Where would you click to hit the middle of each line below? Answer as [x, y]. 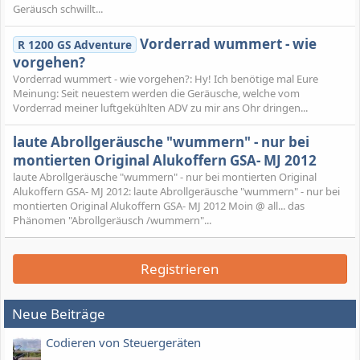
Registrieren [180, 269]
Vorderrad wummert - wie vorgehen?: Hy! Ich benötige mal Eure [166, 78]
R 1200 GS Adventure [74, 44]
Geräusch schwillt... [58, 9]
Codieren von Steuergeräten [123, 343]
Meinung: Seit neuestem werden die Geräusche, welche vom [156, 93]
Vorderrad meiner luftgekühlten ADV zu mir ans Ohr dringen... [160, 107]
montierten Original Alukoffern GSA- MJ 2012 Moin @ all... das [159, 206]
